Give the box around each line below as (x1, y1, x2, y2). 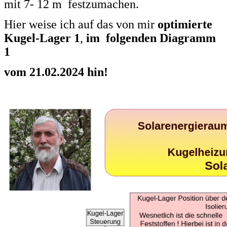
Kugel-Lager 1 (4, 31, 80, 45)
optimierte (158, 17, 212, 31)
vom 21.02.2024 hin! (4, 65, 111, 79)
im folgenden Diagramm (83, 31, 216, 45)
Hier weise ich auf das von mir (4, 17, 158, 31)
